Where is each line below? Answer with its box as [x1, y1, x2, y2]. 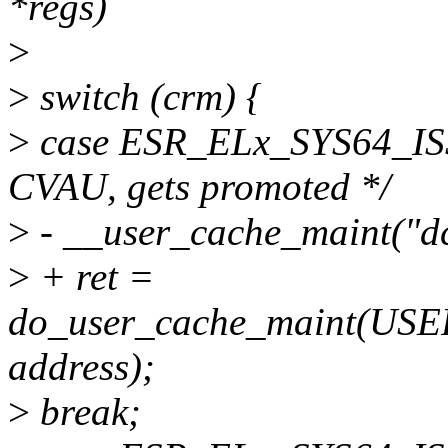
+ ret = [30, 255, 154, 299]
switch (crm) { [30, 75, 262, 119]
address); [8, 345, 155, 389]
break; [30, 390, 141, 434]
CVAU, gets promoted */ [8, 165, 391, 209]
